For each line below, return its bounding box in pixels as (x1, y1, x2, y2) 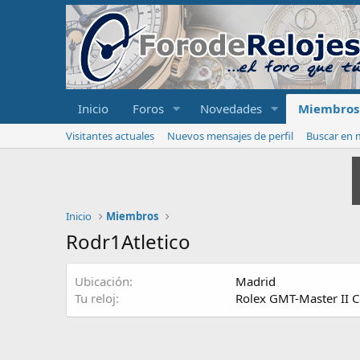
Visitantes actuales (66, 129, 154, 143)
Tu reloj (75, 290, 116, 306)
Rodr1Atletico (66, 228, 190, 255)
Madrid (235, 273, 276, 289)
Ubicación (75, 273, 129, 289)
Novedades (199, 100, 262, 117)
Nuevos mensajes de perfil (167, 129, 293, 143)
